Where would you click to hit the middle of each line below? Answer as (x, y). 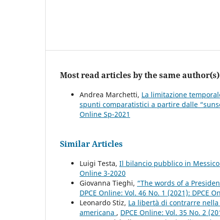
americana (98, 213)
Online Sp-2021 (105, 114)
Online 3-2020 (103, 173)
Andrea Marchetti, (110, 95)
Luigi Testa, (99, 164)
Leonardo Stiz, (104, 203)
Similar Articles (91, 144)
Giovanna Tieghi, (108, 183)
